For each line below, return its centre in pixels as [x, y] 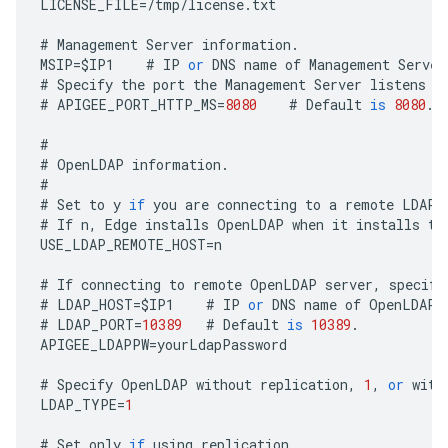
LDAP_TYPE [78, 404]
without [224, 384]
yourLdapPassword [222, 344]
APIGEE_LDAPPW [94, 344]
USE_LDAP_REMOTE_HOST [123, 244]
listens [398, 84]
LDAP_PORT [95, 324]
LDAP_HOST [95, 304]
